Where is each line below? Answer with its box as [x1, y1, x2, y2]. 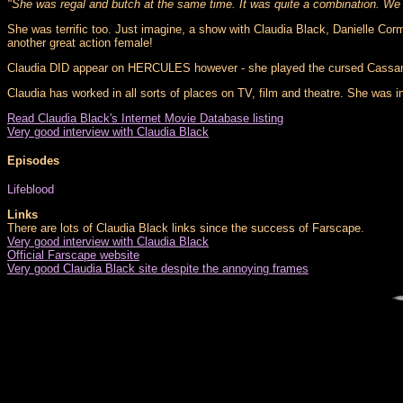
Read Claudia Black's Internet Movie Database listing [7, 111, 283, 125]
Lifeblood [7, 183, 54, 197]
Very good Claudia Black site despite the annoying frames [7, 262, 309, 276]
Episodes [7, 153, 59, 167]
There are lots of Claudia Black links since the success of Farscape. [7, 221, 364, 236]
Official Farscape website [7, 248, 139, 263]
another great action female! [7, 35, 153, 49]
